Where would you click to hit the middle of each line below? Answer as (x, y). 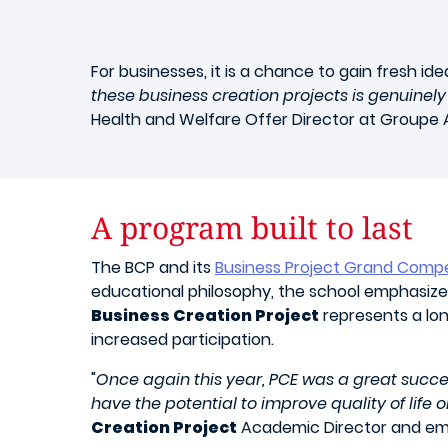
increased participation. (182, 340)
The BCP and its (153, 268)
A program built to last (252, 228)
